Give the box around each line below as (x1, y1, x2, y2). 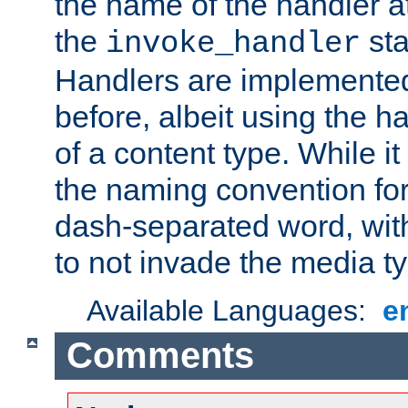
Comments (66, 335, 254, 376)
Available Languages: (87, 293, 375, 327)
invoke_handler (106, 25, 361, 61)
